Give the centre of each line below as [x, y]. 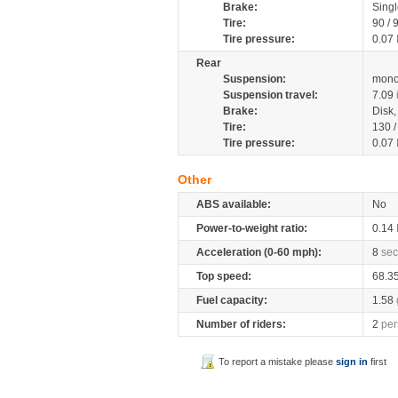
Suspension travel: [271, 95]
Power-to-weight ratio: [252, 228]
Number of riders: [241, 324]
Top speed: [224, 276]
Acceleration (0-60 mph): [259, 252]
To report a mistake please [278, 362]
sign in [352, 362]
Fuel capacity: [232, 300]
